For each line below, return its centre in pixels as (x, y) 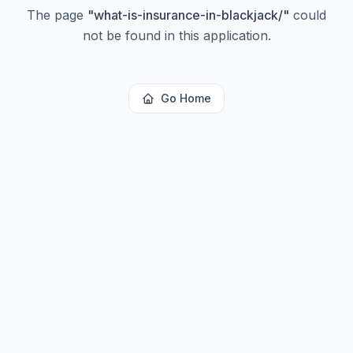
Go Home (186, 98)
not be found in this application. (176, 35)
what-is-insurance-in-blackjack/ (188, 15)
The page (57, 15)
